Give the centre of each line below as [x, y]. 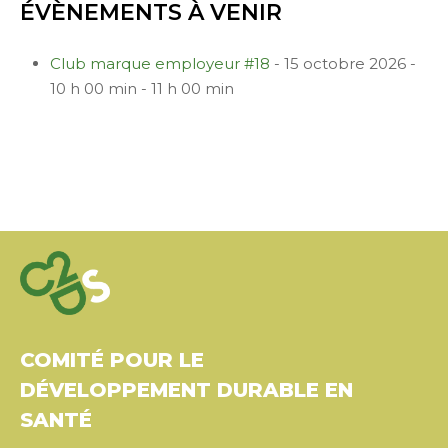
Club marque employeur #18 [160, 63]
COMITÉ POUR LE [112, 360]
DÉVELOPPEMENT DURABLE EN [186, 390]
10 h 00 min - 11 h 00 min [142, 88]
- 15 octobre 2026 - [343, 63]
